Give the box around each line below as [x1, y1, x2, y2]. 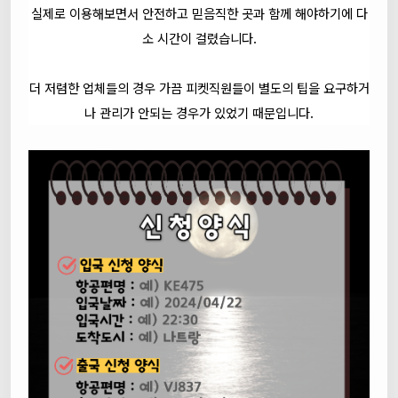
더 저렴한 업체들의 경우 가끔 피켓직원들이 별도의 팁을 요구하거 [28, 77, 370, 97]
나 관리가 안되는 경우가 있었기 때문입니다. [84, 102, 314, 122]
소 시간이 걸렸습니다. [141, 28, 257, 47]
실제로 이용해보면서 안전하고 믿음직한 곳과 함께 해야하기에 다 [30, 3, 368, 22]
